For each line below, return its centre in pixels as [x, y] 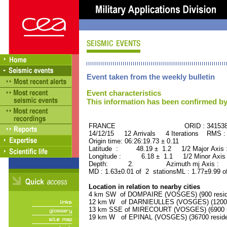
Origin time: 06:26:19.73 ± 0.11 [133, 141]
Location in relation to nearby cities [143, 187]
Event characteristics [124, 93]
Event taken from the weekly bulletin [151, 77]
